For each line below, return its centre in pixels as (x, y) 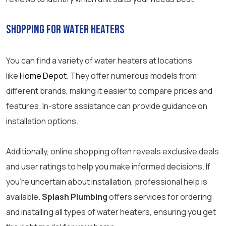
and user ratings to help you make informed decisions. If (108, 167)
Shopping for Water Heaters (65, 30)
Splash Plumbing (75, 197)
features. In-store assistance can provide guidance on (107, 106)
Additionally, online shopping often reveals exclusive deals (112, 152)
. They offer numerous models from (132, 76)
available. (24, 197)
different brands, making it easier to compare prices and (109, 91)
